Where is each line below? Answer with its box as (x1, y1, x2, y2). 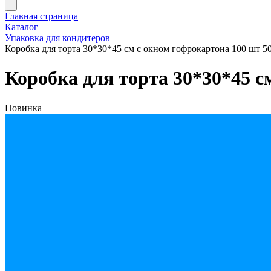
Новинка (5, 102, 42, 113)
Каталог (5, 22, 38, 32)
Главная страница (5, 11, 78, 21)
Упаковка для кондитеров (5, 33, 110, 43)
